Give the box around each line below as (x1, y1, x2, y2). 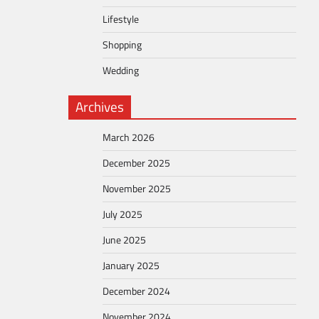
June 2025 (103, 232, 146, 248)
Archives (75, 96, 124, 117)
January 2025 (103, 258, 159, 273)
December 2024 (103, 283, 170, 299)
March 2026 (103, 130, 155, 145)
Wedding (103, 63, 139, 78)
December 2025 (103, 155, 170, 171)
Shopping (103, 37, 142, 53)
